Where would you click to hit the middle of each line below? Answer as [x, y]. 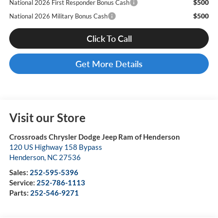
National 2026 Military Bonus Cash [58, 16]
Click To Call [109, 39]
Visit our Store [47, 118]
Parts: [19, 193]
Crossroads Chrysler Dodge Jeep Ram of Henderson [94, 137]
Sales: [19, 173]
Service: [23, 183]
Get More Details [109, 64]
